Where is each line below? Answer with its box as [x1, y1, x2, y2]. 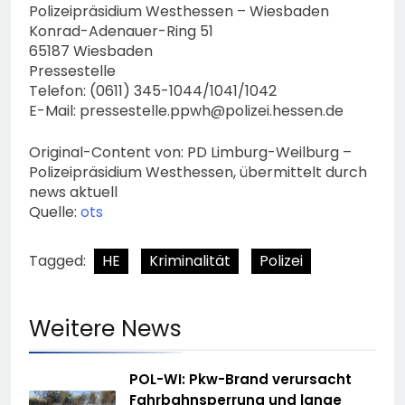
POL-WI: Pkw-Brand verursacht [129, 369, 352, 389]
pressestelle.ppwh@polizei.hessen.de [80, 99, 344, 121]
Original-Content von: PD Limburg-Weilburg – [29, 141, 352, 163]
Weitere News [29, 312, 182, 344]
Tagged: [29, 250, 89, 271]
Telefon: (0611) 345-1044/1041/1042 [29, 80, 277, 101]
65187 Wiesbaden [29, 40, 153, 61]
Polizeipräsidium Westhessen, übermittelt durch [29, 161, 367, 183]
